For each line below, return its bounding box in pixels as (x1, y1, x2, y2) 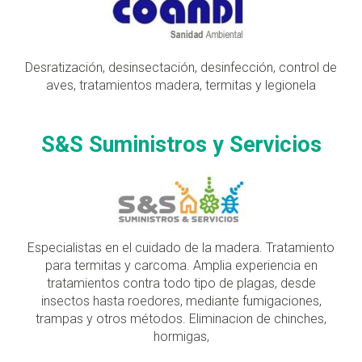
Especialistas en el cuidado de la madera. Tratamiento (27, 239, 335, 255)
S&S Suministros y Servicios (40, 131, 322, 158)
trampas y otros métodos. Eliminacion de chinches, (36, 310, 326, 326)
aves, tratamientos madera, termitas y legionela (46, 77, 316, 93)
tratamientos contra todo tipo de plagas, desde (46, 275, 316, 291)
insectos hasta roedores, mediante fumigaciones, (40, 293, 322, 309)
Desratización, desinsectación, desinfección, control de (25, 59, 337, 75)
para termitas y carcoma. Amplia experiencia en (44, 257, 318, 273)
